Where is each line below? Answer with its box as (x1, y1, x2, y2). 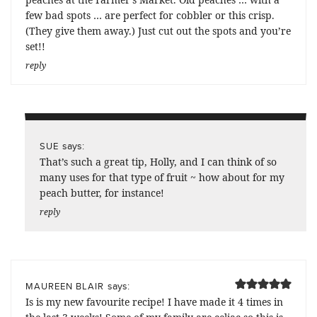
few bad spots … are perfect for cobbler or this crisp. (25, 8, 275, 22)
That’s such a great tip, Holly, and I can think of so (40, 154, 277, 168)
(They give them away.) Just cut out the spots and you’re (25, 23, 291, 38)
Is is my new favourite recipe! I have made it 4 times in (25, 294, 283, 309)
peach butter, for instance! (40, 185, 164, 200)
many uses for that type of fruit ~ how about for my (40, 170, 284, 184)
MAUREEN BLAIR (25, 279, 104, 292)
